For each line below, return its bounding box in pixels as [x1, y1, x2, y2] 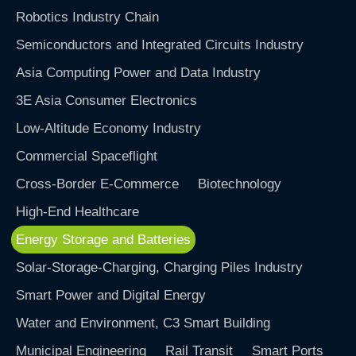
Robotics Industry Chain [16, 10, 160, 25]
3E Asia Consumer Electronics [16, 93, 198, 109]
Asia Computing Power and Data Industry [16, 65, 261, 81]
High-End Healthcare [16, 204, 140, 220]
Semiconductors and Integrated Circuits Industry [16, 37, 304, 53]
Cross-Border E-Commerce [16, 176, 180, 192]
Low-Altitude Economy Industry [16, 121, 202, 137]
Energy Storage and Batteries [16, 232, 192, 248]
